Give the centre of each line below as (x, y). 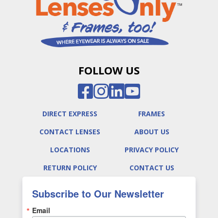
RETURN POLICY (70, 167)
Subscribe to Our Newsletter (98, 193)
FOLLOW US (109, 70)
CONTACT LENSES (70, 131)
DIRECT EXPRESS (70, 113)
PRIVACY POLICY (152, 149)
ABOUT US (152, 131)
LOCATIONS (70, 149)
